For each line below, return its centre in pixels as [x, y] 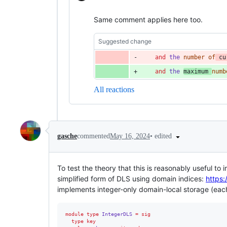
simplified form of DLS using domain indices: [131, 178]
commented [93, 136]
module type [84, 214]
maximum [196, 71]
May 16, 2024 [130, 136]
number [194, 57]
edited [164, 136]
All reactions [114, 89]
